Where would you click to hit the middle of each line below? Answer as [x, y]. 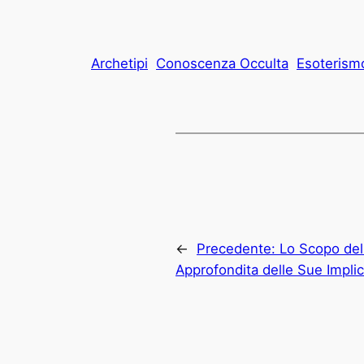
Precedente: [238, 249]
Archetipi [119, 63]
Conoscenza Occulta [222, 63]
